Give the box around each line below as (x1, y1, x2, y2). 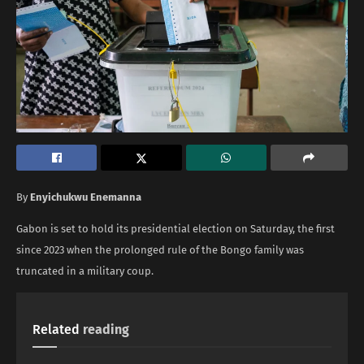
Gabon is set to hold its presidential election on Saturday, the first (16, 222, 335, 235)
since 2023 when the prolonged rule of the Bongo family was (16, 243, 304, 256)
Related (32, 321, 80, 337)
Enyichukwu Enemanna (30, 190, 141, 203)
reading (83, 321, 129, 337)
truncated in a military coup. (16, 264, 154, 277)
